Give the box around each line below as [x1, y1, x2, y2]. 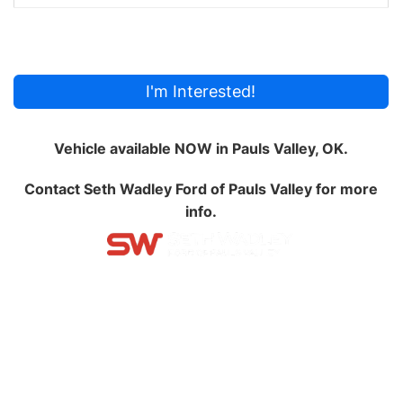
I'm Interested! [146, 82, 256, 102]
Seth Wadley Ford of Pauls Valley [83, 180, 312, 199]
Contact [23, 180, 84, 199]
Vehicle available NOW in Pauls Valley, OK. [53, 139, 348, 158]
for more [311, 180, 378, 199]
